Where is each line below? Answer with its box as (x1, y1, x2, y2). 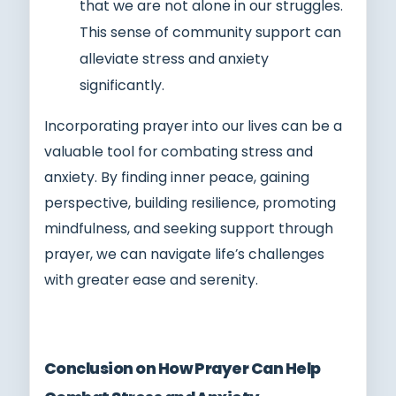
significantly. (80, 74, 164, 95)
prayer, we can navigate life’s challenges (44, 244, 324, 263)
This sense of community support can (80, 21, 341, 42)
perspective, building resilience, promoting (44, 193, 336, 212)
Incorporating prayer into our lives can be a (44, 116, 342, 135)
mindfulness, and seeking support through (44, 218, 333, 238)
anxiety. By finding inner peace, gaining (44, 167, 309, 187)
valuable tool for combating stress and (44, 141, 313, 161)
